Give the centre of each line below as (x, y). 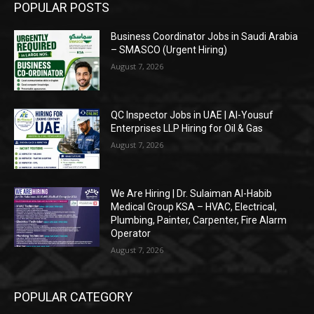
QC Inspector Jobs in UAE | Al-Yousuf (192, 115)
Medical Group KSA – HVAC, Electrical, (194, 206)
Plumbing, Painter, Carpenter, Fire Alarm (199, 220)
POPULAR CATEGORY (73, 296)
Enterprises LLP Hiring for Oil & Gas (187, 128)
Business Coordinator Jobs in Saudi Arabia (205, 37)
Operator (131, 233)
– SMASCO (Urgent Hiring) (169, 50)
